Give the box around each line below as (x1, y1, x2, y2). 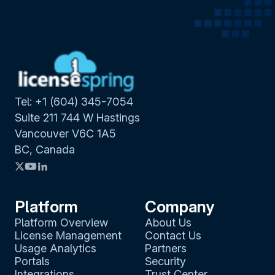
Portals (15, 254, 50, 268)
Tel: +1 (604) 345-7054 (15, 95, 133, 108)
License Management (15, 228, 122, 242)
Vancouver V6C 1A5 (15, 126, 116, 140)
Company (145, 196, 214, 216)
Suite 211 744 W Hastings (15, 110, 140, 124)
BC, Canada (15, 142, 75, 156)
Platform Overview (15, 215, 108, 229)
